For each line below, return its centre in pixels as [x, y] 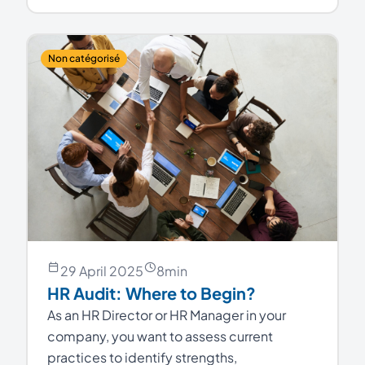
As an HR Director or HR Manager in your [167, 315]
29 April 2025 [102, 271]
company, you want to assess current [160, 336]
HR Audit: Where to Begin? [152, 293]
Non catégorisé [84, 58]
